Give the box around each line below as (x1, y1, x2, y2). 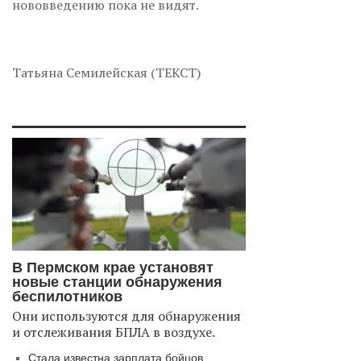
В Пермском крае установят (12, 259, 214, 276)
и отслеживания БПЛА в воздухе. (12, 322, 215, 341)
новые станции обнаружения (12, 273, 222, 290)
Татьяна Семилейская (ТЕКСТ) (12, 63, 201, 81)
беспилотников (12, 288, 122, 305)
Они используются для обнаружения (12, 306, 241, 325)
